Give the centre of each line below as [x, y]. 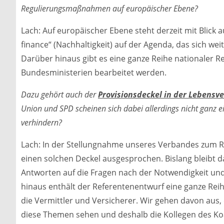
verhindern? [41, 122]
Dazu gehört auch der [59, 94]
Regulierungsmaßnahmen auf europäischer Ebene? [109, 8]
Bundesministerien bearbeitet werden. [94, 72]
